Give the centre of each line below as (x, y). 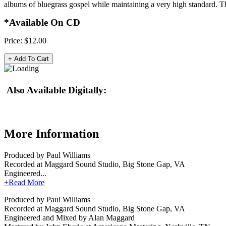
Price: (14, 40)
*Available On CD (42, 22)
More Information (51, 134)
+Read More (24, 182)
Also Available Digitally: (56, 90)
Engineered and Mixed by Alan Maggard (69, 217)
